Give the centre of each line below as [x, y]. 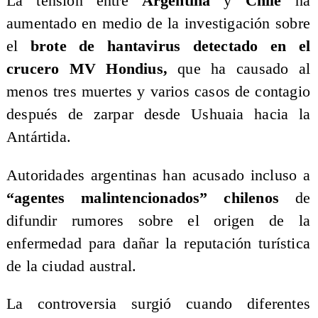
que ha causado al [239, 69]
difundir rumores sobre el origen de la [158, 220]
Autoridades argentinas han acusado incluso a [158, 175]
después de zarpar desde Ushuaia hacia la [158, 115]
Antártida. [38, 137]
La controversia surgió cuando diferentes [158, 304]
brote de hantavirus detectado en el [170, 46]
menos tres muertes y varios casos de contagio [158, 92]
